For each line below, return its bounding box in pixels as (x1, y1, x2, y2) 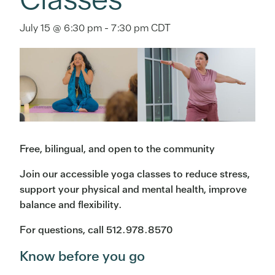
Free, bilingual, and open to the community (20, 142, 215, 156)
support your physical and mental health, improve (20, 183, 247, 196)
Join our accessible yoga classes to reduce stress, (20, 168, 250, 181)
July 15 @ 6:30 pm (20, 21, 102, 35)
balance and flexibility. (20, 198, 122, 212)
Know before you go (20, 247, 145, 266)
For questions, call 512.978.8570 (20, 223, 172, 237)
